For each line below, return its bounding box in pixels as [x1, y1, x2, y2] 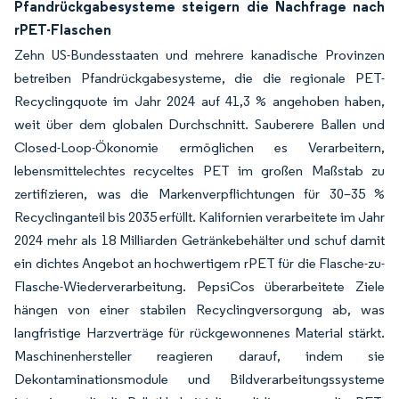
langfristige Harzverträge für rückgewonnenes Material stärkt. [14, 324, 385, 341]
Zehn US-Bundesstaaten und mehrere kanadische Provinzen [14, 46, 385, 63]
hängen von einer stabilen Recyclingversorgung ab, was [14, 301, 385, 318]
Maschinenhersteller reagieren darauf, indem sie [14, 347, 385, 364]
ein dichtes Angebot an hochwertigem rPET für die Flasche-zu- [14, 255, 385, 272]
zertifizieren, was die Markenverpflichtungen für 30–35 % [14, 185, 385, 202]
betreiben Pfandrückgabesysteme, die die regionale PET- [14, 69, 385, 86]
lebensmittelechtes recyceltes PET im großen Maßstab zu [14, 162, 385, 179]
